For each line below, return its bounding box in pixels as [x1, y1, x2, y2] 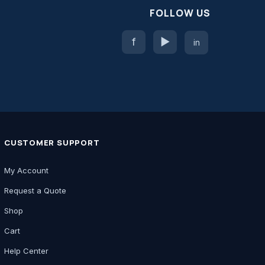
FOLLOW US [150, 6, 211, 20]
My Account [4, 165, 49, 175]
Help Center [4, 245, 49, 256]
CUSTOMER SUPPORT [4, 137, 100, 148]
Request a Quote [4, 185, 66, 195]
